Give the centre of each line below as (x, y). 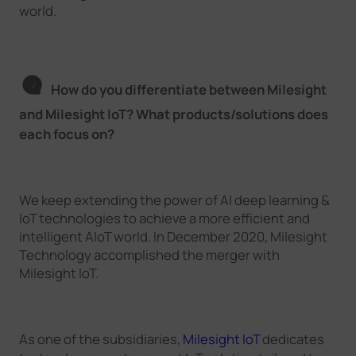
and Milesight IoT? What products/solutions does (173, 114)
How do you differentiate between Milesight (188, 90)
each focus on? (66, 134)
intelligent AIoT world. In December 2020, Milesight (173, 237)
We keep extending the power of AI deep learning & (174, 200)
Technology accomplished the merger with (149, 255)
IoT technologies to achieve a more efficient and (164, 219)
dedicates (292, 339)
